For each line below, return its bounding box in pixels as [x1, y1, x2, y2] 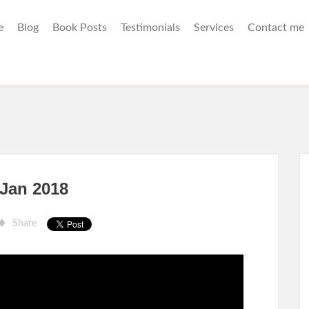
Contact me [248, 22, 304, 33]
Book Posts [52, 22, 107, 33]
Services [194, 22, 234, 33]
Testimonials [121, 22, 180, 33]
